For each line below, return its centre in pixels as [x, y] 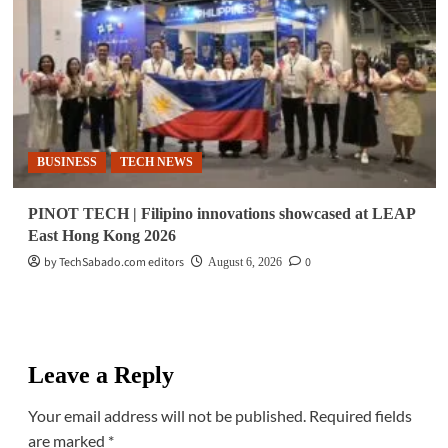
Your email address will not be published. [166, 416]
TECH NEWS [156, 162]
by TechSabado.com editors [113, 263]
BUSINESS [66, 162]
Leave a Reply [100, 375]
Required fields [360, 416]
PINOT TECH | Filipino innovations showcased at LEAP [221, 214]
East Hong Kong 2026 [101, 236]
